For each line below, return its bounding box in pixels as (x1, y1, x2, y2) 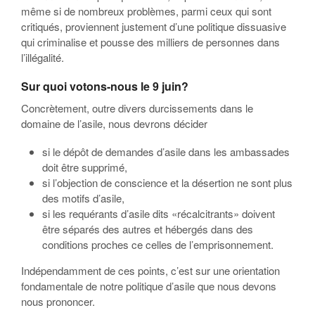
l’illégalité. (21, 49, 64, 65)
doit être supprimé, (42, 159, 127, 174)
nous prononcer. (21, 293, 95, 309)
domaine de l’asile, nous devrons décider (21, 115, 207, 131)
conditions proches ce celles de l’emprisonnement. (42, 236, 274, 252)
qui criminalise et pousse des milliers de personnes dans (21, 34, 280, 49)
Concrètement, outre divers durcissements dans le (21, 100, 253, 115)
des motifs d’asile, (42, 190, 124, 205)
